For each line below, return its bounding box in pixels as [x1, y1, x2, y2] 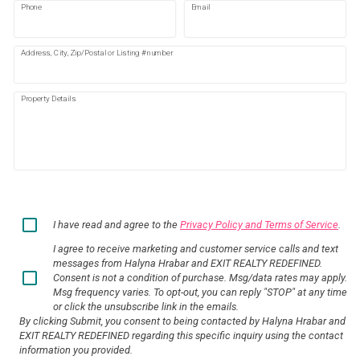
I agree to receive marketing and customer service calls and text [53, 242, 338, 255]
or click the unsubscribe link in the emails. [53, 300, 239, 313]
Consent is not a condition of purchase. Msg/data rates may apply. [53, 271, 347, 284]
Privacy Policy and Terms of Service [180, 218, 338, 231]
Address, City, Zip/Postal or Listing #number [20, 48, 174, 58]
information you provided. [19, 343, 133, 356]
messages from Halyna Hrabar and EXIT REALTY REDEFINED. [53, 256, 322, 269]
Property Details [20, 94, 76, 104]
